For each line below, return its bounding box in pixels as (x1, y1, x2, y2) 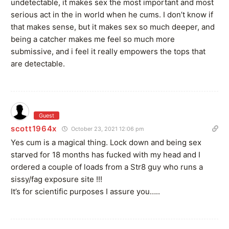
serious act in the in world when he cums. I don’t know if (11, 9, 213, 19)
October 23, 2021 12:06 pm (70, 125, 144, 132)
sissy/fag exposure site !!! (11, 174, 102, 184)
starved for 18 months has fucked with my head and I (11, 149, 200, 159)
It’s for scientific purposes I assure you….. (11, 186, 160, 196)
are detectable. (11, 58, 65, 68)
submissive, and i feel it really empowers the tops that (11, 46, 205, 56)
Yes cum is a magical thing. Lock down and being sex (11, 137, 201, 147)
